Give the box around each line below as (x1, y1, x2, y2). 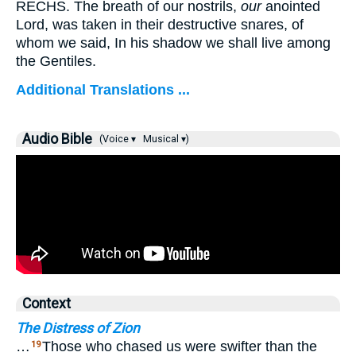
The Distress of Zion (16, 320, 140, 336)
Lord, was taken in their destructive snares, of (16, 17, 304, 33)
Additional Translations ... (16, 82, 190, 98)
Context (22, 296, 71, 311)
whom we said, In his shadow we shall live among (16, 35, 331, 51)
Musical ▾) (141, 133, 189, 145)
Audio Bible (22, 131, 92, 147)
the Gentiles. (16, 53, 96, 69)
